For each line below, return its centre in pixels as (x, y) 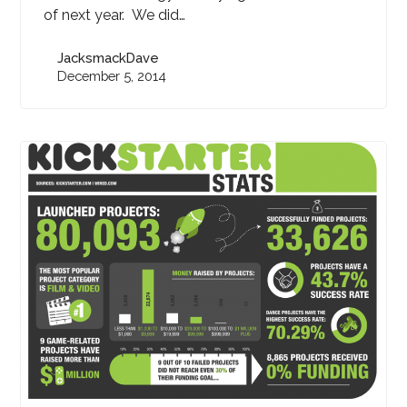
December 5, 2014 (112, 76)
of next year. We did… (115, 15)
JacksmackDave (109, 58)
